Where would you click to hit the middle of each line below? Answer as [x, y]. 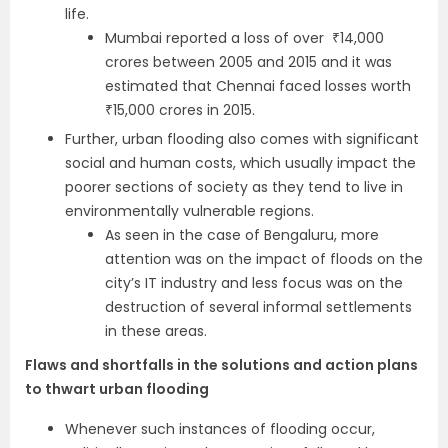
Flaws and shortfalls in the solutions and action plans [221, 365]
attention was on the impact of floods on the [264, 259]
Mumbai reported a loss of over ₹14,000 [244, 38]
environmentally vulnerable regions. [191, 211]
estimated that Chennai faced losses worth [258, 86]
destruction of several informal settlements [258, 307]
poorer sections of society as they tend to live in [234, 187]
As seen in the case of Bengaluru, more [242, 235]
